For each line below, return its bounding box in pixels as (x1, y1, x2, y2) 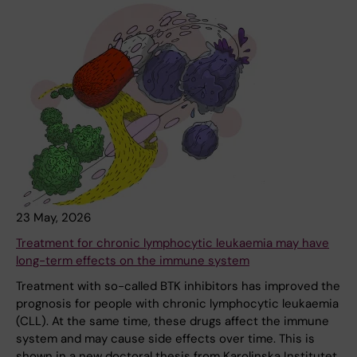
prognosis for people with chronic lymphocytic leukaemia (16, 296, 339, 312)
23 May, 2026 (16, 210, 91, 226)
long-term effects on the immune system (16, 253, 249, 269)
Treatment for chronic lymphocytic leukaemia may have (16, 235, 329, 252)
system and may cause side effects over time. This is (16, 331, 315, 347)
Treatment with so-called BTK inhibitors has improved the (16, 278, 340, 295)
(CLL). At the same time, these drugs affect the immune (16, 313, 329, 330)
